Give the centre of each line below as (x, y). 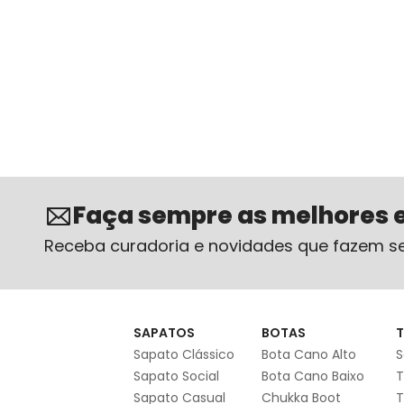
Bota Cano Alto (309, 355)
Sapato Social (176, 376)
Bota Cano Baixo (313, 376)
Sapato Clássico (184, 355)
